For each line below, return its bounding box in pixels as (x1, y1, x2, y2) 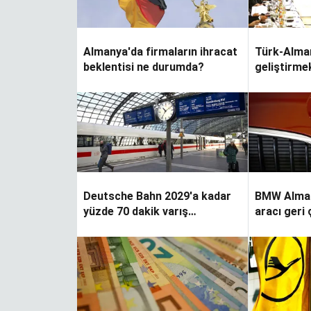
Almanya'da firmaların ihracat (83, 45, 237, 59)
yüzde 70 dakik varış (83, 205, 188, 219)
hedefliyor (83, 220, 135, 234)
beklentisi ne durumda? (83, 60, 204, 74)
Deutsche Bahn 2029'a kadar (83, 190, 231, 203)
